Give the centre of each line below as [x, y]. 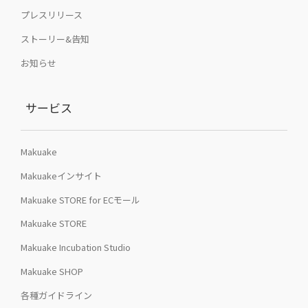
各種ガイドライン [56, 295]
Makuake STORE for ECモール [80, 199]
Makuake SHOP [52, 271]
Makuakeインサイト [61, 175]
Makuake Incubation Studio [76, 247]
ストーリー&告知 [55, 39]
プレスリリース [52, 15]
